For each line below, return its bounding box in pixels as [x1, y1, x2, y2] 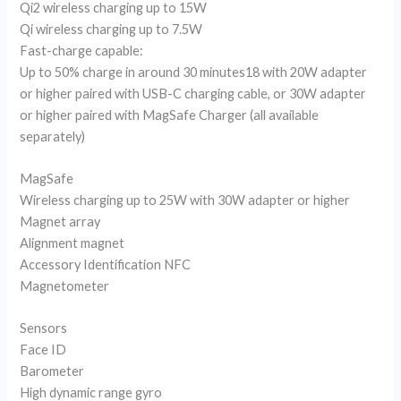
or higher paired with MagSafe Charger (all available [20, 107, 320, 123]
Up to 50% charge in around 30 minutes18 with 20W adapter [20, 64, 368, 80]
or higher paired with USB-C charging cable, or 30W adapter [20, 85, 367, 101]
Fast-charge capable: [20, 42, 144, 58]
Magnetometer [20, 278, 110, 294]
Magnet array [20, 214, 101, 230]
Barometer [20, 363, 85, 380]
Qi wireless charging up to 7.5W [20, 21, 203, 37]
